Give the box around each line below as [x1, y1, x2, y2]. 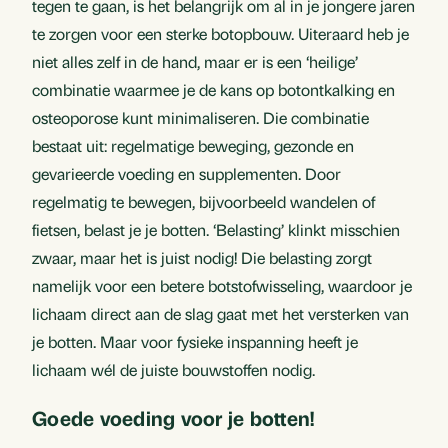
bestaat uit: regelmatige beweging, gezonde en [32, 135, 354, 157]
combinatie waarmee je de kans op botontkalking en [32, 79, 395, 101]
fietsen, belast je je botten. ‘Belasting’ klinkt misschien [32, 219, 400, 241]
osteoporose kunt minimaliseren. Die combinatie [32, 107, 369, 129]
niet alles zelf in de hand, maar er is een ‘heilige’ [32, 51, 358, 73]
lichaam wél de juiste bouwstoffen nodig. [32, 359, 315, 381]
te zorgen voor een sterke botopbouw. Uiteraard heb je [32, 23, 409, 45]
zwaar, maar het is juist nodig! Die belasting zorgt [32, 247, 372, 269]
